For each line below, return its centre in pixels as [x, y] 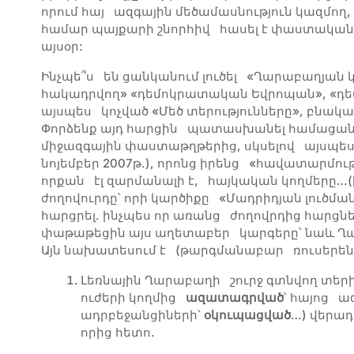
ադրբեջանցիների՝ [142, 315]
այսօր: [62, 47]
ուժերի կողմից [133, 298]
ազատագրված [235, 298]
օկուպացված [247, 315]
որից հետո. [118, 333]
